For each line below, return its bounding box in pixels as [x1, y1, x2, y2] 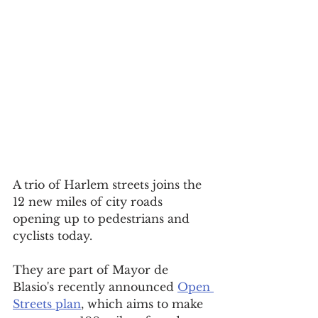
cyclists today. [13, 229, 92, 243]
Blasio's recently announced [13, 280, 177, 295]
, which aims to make [81, 297, 207, 312]
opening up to [13, 212, 98, 226]
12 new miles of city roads [13, 194, 166, 209]
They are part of [13, 263, 112, 278]
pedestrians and [98, 212, 193, 226]
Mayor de [112, 263, 172, 278]
